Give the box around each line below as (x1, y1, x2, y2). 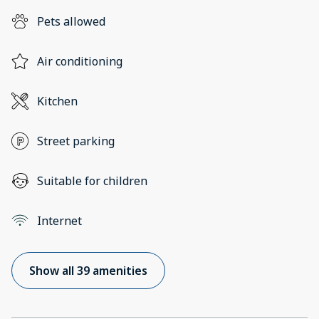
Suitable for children (37, 173, 147, 189)
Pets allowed (37, 14, 105, 30)
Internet (37, 213, 82, 229)
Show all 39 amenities (29, 263, 147, 279)
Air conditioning (37, 53, 122, 70)
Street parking (37, 133, 115, 150)
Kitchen (37, 93, 78, 110)
